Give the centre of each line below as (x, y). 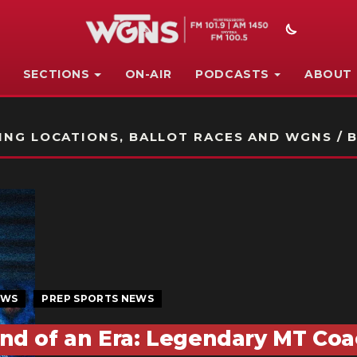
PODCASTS (232, 74)
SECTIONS (56, 74)
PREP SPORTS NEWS (98, 298)
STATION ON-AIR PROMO (182, 117)
